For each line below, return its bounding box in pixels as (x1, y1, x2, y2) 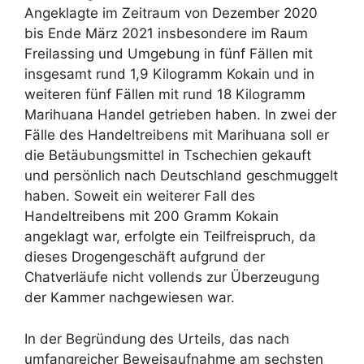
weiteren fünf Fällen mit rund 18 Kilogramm (24, 86, 305, 103)
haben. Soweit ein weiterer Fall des (24, 188, 255, 205)
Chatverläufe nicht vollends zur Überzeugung (24, 269, 319, 286)
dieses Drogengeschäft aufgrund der (24, 249, 265, 266)
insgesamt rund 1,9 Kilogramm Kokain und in (24, 66, 314, 83)
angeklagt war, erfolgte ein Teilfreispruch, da (24, 228, 316, 245)
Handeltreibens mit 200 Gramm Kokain (24, 208, 279, 225)
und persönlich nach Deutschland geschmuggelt (24, 167, 338, 184)
